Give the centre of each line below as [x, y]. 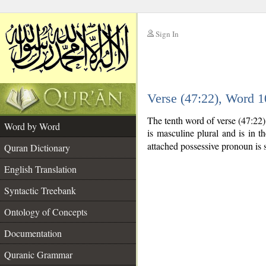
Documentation [33, 233]
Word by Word [32, 126]
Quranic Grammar [38, 254]
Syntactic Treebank [40, 190]
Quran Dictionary [37, 148]
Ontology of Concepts [46, 212]
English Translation [40, 169]
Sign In [167, 34]
